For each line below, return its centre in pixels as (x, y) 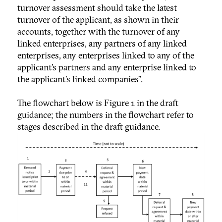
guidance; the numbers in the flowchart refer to (106, 114)
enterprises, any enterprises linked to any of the (106, 55)
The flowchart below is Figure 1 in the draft (98, 103)
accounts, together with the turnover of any (99, 31)
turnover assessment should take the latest (97, 7)
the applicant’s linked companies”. (80, 79)
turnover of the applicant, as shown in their (98, 19)
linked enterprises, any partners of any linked (102, 43)
